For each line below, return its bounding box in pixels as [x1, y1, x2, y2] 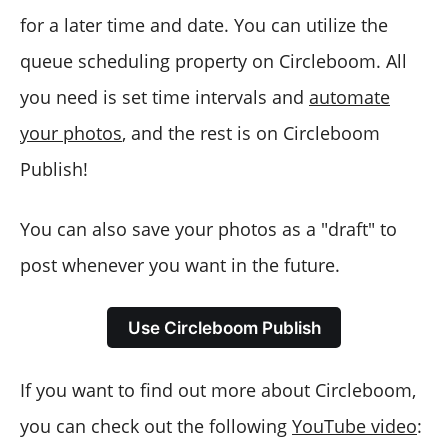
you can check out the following [20, 413, 292, 438]
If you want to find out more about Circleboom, [20, 377, 416, 402]
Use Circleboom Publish [127, 316, 321, 338]
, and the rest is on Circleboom [122, 120, 380, 145]
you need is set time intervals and [20, 84, 309, 109]
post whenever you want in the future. [20, 252, 340, 277]
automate [309, 84, 390, 109]
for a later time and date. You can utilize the [20, 12, 388, 37]
